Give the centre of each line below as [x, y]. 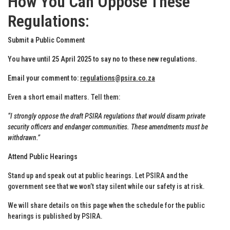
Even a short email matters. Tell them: [64, 97]
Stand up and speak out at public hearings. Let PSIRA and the [98, 175]
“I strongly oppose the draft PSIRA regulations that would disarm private [107, 116]
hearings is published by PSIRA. [55, 216]
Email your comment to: [44, 78]
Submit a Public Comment [46, 40]
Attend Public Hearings [43, 156]
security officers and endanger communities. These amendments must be [108, 127]
